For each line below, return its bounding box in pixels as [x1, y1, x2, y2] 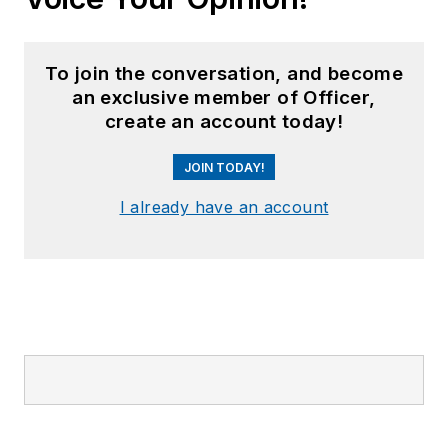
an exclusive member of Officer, [72, 85, 376, 109]
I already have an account [119, 197, 329, 218]
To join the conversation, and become [44, 61, 404, 85]
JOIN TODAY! [183, 159, 265, 175]
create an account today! [104, 109, 344, 133]
